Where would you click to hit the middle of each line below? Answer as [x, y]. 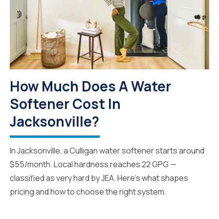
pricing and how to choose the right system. [88, 192]
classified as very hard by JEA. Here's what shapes [99, 178]
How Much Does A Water [90, 86]
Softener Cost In [65, 104]
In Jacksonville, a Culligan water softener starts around [107, 151]
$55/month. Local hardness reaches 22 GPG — [93, 164]
